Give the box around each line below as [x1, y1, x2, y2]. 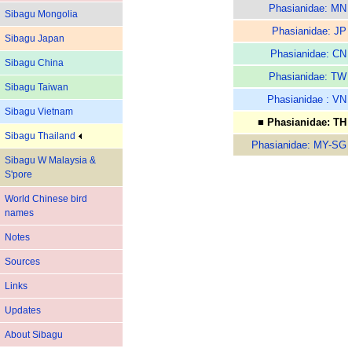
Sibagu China [5, 57, 64, 68]
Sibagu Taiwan [5, 82, 68, 93]
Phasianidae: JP [272, 25, 346, 37]
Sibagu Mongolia [5, 9, 78, 20]
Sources [5, 256, 40, 267]
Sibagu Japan [5, 33, 64, 44]
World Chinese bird [5, 193, 87, 204]
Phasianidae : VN [267, 93, 346, 105]
